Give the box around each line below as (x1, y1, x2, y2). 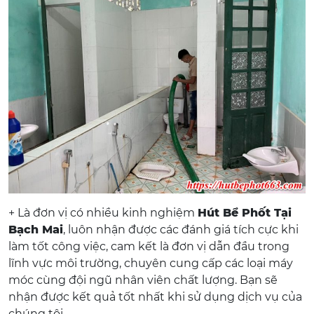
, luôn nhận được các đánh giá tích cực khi (63, 223, 299, 236)
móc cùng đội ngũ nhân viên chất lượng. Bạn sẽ (8, 273, 278, 287)
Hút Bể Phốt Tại (198, 206, 292, 219)
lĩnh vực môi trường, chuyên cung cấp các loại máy (8, 257, 293, 270)
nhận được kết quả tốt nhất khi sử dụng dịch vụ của (8, 290, 302, 303)
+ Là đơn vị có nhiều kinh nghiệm (8, 206, 198, 219)
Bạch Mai (8, 223, 63, 236)
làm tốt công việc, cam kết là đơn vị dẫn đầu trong (8, 240, 289, 253)
